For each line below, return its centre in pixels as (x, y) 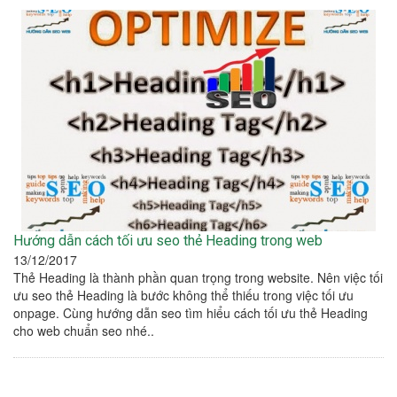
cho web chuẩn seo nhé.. (84, 331)
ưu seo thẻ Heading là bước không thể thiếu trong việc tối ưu (183, 296)
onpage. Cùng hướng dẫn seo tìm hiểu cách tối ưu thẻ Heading (191, 313)
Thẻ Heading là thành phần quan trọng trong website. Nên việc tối (198, 278)
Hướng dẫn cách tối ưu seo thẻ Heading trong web (168, 241)
